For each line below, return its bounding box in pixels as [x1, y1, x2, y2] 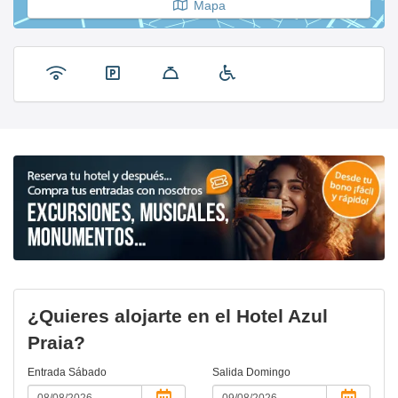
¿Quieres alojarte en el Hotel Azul [28, 306, 328, 327]
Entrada [28, 366, 68, 379]
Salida [212, 366, 246, 379]
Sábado [68, 366, 107, 379]
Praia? [28, 332, 85, 354]
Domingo [246, 366, 291, 379]
